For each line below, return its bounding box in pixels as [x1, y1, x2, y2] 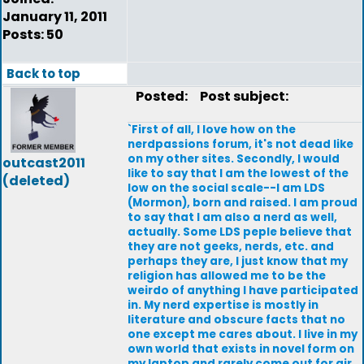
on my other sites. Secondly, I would [128, 151, 340, 167]
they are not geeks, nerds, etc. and [128, 239, 334, 254]
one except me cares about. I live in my [128, 327, 357, 342]
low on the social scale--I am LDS [128, 180, 325, 196]
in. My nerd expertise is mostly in [128, 297, 318, 313]
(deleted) [2, 171, 70, 190]
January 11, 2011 [2, 7, 107, 26]
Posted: [136, 87, 190, 106]
